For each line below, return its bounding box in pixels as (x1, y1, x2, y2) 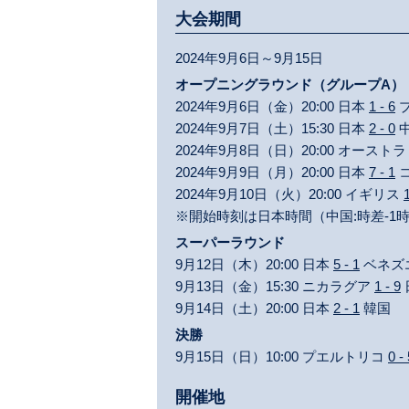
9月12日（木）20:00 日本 (175, 257, 333, 272)
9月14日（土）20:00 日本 (175, 300, 333, 316)
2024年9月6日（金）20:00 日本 (175, 99, 369, 114)
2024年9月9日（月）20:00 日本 (175, 164, 369, 180)
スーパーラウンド (175, 235, 285, 250)
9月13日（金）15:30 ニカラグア (175, 278, 374, 294)
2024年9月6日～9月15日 (175, 50, 323, 66)
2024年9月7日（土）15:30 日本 (175, 121, 369, 136)
